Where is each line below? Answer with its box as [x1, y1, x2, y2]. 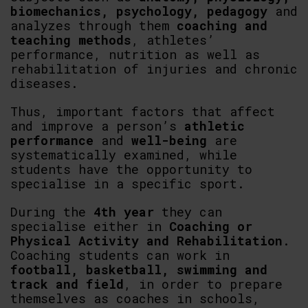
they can [154, 203, 222, 220]
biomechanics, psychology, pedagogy [10, 3, 267, 19]
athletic [184, 118, 245, 134]
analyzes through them [10, 17, 177, 34]
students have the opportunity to [10, 161, 252, 177]
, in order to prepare [124, 276, 283, 292]
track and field [10, 276, 124, 292]
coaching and [177, 17, 267, 34]
